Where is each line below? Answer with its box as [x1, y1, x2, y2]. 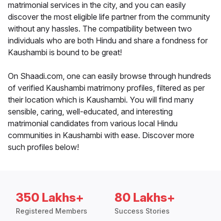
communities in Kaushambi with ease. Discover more [8, 130, 194, 141]
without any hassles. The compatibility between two [8, 24, 192, 34]
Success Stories [114, 207, 170, 216]
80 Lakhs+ [114, 190, 175, 205]
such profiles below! [8, 142, 79, 152]
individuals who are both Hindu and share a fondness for [8, 36, 208, 46]
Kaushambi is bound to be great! [8, 47, 122, 58]
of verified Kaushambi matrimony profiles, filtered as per [8, 83, 205, 93]
